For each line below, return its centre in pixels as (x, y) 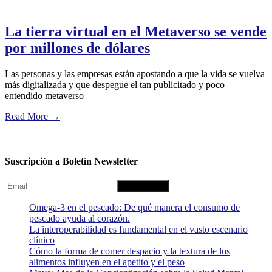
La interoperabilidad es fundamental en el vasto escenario (138, 229)
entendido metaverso (44, 96)
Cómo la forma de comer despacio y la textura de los (130, 251)
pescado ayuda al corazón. (80, 218)
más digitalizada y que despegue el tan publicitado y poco (115, 85)
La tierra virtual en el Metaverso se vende (136, 32)
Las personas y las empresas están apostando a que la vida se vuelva (135, 74)
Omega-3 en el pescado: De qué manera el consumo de (134, 207)
